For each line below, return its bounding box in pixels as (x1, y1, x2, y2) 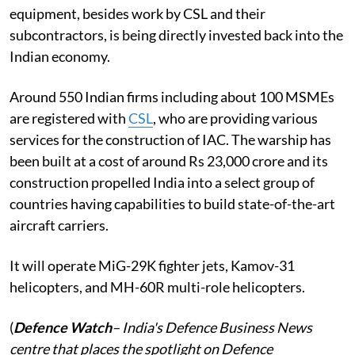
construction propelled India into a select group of (10, 173, 315, 191)
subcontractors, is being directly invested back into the (10, 25, 343, 44)
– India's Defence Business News (112, 318, 312, 336)
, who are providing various (153, 109, 318, 127)
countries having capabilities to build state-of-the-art (10, 194, 335, 212)
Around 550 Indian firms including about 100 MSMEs (10, 87, 334, 105)
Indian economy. (10, 47, 110, 65)
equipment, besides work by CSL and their (10, 4, 265, 22)
